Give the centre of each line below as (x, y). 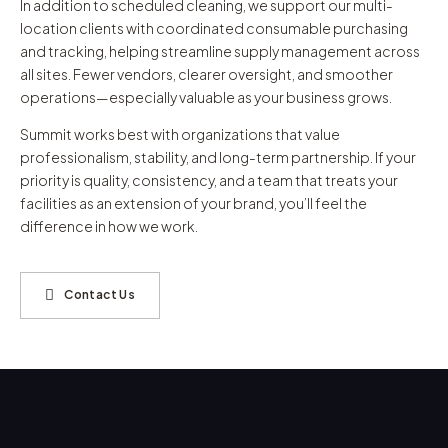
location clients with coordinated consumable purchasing (214, 27)
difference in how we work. (109, 225)
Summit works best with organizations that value (180, 133)
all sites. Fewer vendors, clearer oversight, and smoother (206, 73)
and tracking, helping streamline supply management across (220, 50)
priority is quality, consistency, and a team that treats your (209, 179)
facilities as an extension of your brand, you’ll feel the (193, 202)
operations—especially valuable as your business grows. (206, 96)
